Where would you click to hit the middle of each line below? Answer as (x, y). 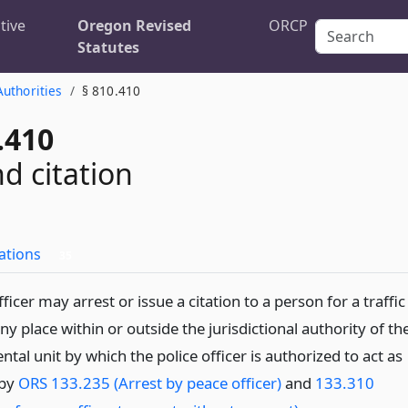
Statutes (109, 47)
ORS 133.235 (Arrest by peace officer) (149, 383)
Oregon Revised (135, 25)
